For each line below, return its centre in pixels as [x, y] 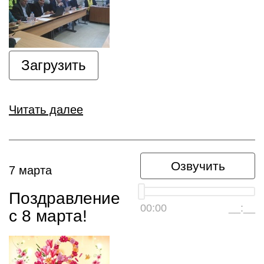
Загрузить [54, 65]
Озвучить [198, 166]
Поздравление [65, 198]
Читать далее [46, 110]
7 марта [30, 170]
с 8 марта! [48, 216]
